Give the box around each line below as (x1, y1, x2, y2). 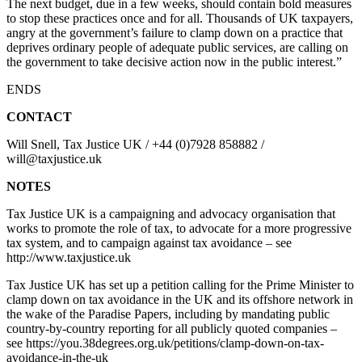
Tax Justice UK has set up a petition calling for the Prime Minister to (6, 277, 354, 292)
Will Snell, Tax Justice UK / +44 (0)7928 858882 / (6, 137, 267, 151)
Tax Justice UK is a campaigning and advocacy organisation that (6, 206, 335, 221)
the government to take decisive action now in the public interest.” (6, 54, 342, 69)
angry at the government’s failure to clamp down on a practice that (6, 25, 343, 40)
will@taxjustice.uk (6, 151, 102, 166)
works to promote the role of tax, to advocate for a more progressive (6, 221, 351, 235)
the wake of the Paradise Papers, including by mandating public (6, 306, 330, 321)
